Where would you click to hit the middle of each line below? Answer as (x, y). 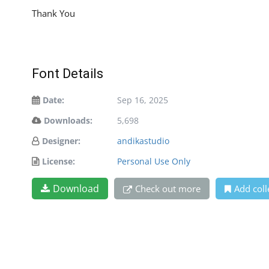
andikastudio (143, 141)
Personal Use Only (154, 162)
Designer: (61, 141)
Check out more (168, 189)
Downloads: (68, 121)
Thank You (53, 14)
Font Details (68, 74)
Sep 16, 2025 (143, 100)
